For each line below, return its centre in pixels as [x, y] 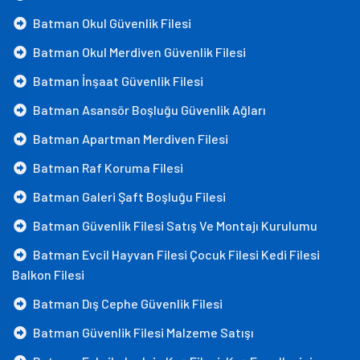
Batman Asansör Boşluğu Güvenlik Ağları [147, 110]
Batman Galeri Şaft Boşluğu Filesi [127, 196]
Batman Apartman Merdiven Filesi [128, 139]
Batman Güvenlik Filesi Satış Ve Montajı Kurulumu [173, 225]
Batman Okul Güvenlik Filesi [110, 23]
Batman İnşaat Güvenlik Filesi [116, 81]
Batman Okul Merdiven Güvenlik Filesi [137, 52]
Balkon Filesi [48, 274]
